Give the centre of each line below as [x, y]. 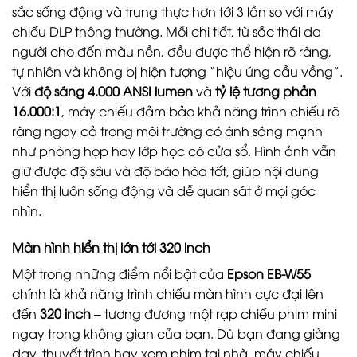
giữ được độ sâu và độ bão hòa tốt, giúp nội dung [165, 170]
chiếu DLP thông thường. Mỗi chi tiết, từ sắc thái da [167, 31]
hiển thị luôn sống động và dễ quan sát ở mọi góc [164, 190]
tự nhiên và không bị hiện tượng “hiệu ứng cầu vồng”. [177, 71]
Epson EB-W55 [269, 273]
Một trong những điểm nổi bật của [120, 273]
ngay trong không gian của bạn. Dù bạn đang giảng [176, 333]
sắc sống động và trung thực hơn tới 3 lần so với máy [173, 11]
